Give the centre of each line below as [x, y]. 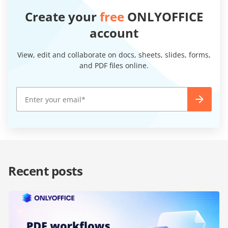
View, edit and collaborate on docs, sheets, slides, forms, [114, 55]
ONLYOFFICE [164, 17]
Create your [62, 17]
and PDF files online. [114, 66]
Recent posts [46, 171]
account [114, 33]
